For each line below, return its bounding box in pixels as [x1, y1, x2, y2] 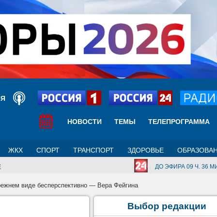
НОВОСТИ [67, 118, 102, 125]
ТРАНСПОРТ [73, 146, 114, 154]
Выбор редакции [127, 201, 206, 211]
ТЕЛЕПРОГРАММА [148, 118, 210, 125]
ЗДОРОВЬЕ [127, 146, 164, 154]
